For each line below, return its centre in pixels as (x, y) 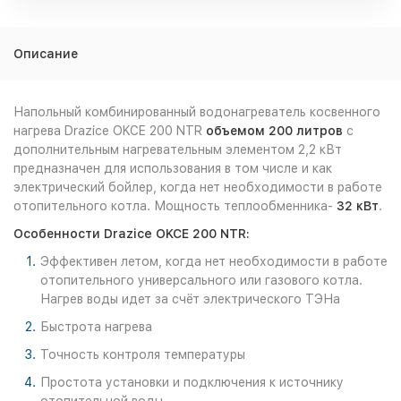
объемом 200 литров (274, 131)
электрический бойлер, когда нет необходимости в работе (198, 187)
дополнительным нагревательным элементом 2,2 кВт (178, 149)
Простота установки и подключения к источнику (192, 382)
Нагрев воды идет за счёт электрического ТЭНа (190, 299)
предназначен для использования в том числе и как (173, 168)
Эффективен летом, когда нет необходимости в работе (214, 261)
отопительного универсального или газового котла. (201, 280)
